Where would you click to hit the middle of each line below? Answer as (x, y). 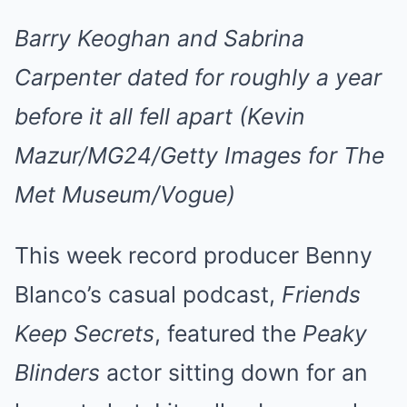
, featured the (228, 334)
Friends (321, 295)
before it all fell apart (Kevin (160, 117)
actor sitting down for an (234, 373)
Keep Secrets (84, 334)
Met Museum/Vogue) (125, 195)
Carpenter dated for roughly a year (198, 78)
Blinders (57, 373)
